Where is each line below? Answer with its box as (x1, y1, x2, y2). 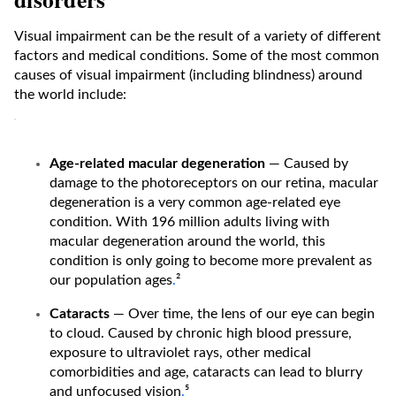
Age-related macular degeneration (49, 156, 269, 171)
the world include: (14, 87, 126, 102)
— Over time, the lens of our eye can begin (113, 306, 375, 321)
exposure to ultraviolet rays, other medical (49, 345, 311, 360)
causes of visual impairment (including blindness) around (14, 67, 362, 82)
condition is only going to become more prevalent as (49, 253, 372, 268)
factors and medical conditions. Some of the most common (14, 48, 379, 63)
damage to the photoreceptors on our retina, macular (49, 175, 378, 190)
